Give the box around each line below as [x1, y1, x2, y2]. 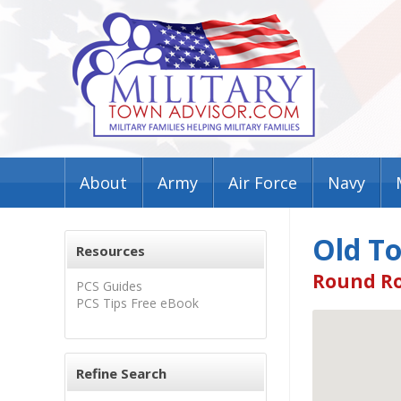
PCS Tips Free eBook [76, 294, 199, 311]
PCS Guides [76, 277, 142, 294]
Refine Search [76, 364, 166, 382]
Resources [76, 242, 145, 260]
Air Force [228, 172, 297, 193]
